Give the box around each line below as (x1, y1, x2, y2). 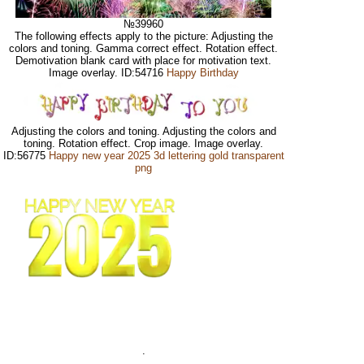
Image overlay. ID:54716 (48, 67, 167, 80)
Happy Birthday (166, 67, 239, 80)
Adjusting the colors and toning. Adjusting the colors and (11, 125, 276, 138)
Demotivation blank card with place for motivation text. (15, 54, 272, 67)
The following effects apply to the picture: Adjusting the (14, 30, 273, 43)
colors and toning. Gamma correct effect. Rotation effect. (9, 42, 279, 55)
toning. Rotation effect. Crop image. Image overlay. (24, 137, 264, 150)
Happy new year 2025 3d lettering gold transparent (48, 149, 284, 162)
